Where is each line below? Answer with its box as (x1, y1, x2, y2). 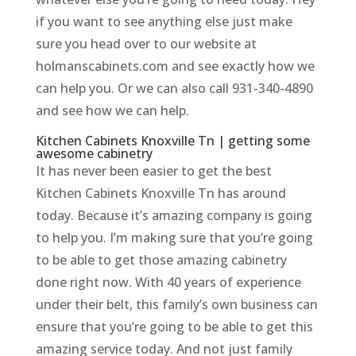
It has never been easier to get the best (35, 162, 272, 180)
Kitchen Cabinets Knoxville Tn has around (35, 184, 286, 203)
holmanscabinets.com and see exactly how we (35, 57, 315, 75)
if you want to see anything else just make (35, 13, 292, 31)
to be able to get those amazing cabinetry (35, 251, 287, 269)
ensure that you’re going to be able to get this (35, 318, 313, 336)
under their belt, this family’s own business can (35, 296, 318, 314)
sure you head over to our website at (35, 35, 257, 53)
